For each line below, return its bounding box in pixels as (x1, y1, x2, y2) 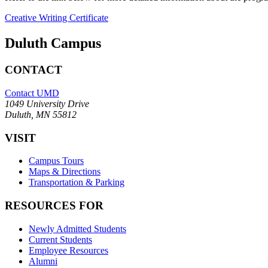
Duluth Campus (5, 35, 101, 51)
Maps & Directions (29, 166, 100, 177)
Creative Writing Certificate (5, 13, 108, 23)
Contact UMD (5, 87, 59, 98)
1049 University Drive (5, 98, 89, 109)
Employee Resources (29, 245, 108, 255)
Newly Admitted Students (29, 223, 126, 234)
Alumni (29, 255, 57, 266)
